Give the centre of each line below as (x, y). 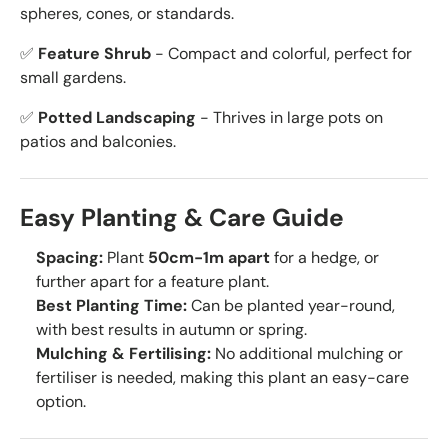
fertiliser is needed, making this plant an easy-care (222, 378)
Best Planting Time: (111, 306)
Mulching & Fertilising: (123, 354)
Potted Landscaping (117, 118)
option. (61, 402)
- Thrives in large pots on (289, 118)
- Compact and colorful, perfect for (281, 54)
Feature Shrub (94, 54)
